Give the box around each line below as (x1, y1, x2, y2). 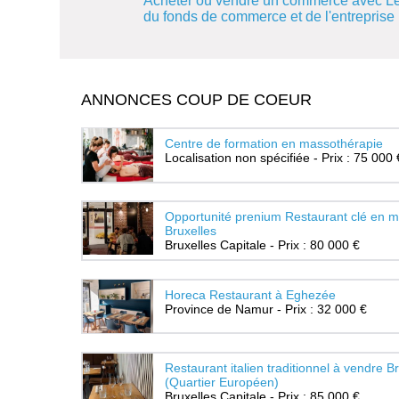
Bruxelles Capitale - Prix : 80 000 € (164, 238, 360, 253)
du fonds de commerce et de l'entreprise (143, 9, 395, 25)
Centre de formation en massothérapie (164, 135, 383, 151)
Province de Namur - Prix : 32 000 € (164, 301, 367, 316)
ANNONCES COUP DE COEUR (81, 91, 313, 110)
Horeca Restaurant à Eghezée (164, 287, 336, 302)
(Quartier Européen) (164, 375, 279, 390)
